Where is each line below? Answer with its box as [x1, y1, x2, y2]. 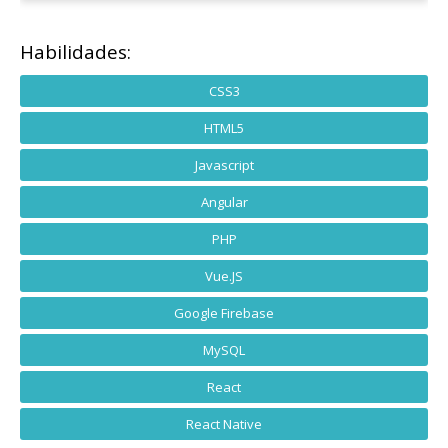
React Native [186, 414, 262, 433]
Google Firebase [174, 303, 274, 322]
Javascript [194, 155, 254, 174]
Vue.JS [205, 266, 243, 285]
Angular [200, 192, 248, 211]
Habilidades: [20, 38, 131, 65]
